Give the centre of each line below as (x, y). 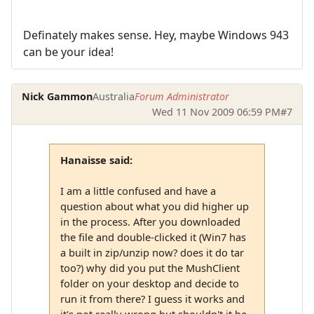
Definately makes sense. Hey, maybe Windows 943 (156, 35)
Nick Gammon (57, 96)
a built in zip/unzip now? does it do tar (152, 252)
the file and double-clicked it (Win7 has (153, 237)
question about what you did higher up (154, 206)
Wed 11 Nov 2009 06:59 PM (216, 111)
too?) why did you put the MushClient (150, 267)
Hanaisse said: (96, 159)
